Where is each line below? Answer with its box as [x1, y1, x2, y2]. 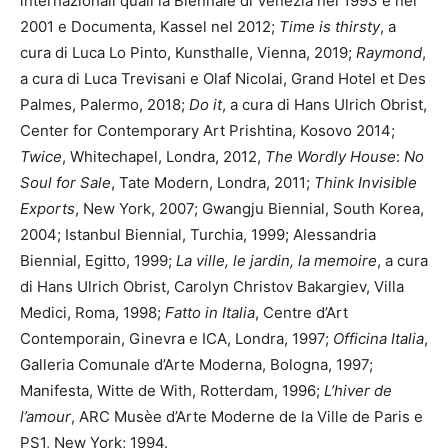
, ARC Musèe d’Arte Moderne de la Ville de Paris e [71, 407, 423, 427]
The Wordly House [265, 147, 396, 167]
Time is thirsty [279, 17, 380, 37]
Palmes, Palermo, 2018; [20, 95, 189, 115]
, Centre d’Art [255, 303, 348, 323]
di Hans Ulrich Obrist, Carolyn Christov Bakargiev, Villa [20, 277, 404, 297]
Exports [20, 199, 75, 219]
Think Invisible [314, 173, 417, 193]
